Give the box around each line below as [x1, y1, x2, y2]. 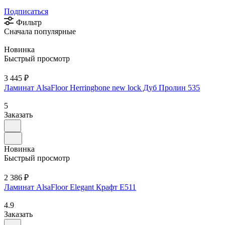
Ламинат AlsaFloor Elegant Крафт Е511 [4, 182, 136, 191]
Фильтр [16, 18, 42, 27]
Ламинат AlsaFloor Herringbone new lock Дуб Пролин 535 [4, 83, 200, 92]
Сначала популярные [4, 27, 76, 36]
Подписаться [4, 7, 48, 16]
